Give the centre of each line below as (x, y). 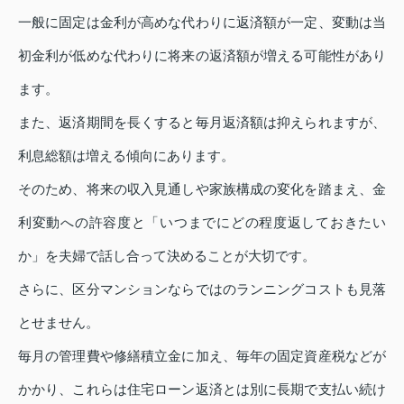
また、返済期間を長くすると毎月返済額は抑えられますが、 (202, 123)
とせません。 (59, 323)
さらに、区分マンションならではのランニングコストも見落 (202, 289)
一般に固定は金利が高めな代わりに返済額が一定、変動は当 (202, 23)
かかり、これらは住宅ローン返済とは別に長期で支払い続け (202, 390)
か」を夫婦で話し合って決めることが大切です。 (167, 256)
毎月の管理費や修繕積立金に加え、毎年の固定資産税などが (202, 356)
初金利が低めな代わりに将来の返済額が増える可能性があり (202, 56)
